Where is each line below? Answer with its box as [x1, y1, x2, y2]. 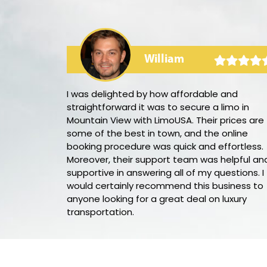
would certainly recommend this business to [66, 179, 263, 192]
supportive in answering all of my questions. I [66, 166, 264, 179]
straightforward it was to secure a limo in [66, 101, 249, 113]
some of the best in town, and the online [66, 127, 248, 139]
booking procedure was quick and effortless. [66, 140, 263, 153]
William [144, 54, 184, 66]
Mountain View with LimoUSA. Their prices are [66, 114, 264, 126]
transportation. [66, 206, 134, 218]
